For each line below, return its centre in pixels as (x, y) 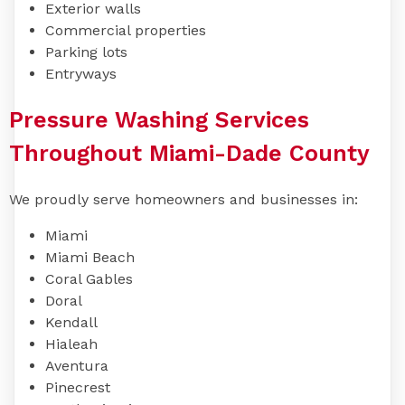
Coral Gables (89, 279)
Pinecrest (78, 388)
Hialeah (71, 344)
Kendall (71, 323)
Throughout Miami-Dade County (189, 154)
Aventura (77, 366)
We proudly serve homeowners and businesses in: (184, 200)
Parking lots (86, 52)
